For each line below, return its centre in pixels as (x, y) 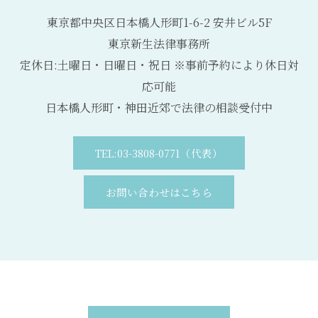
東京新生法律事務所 (159, 43)
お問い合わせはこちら (159, 192)
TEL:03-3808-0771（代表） (159, 153)
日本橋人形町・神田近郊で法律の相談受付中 (159, 107)
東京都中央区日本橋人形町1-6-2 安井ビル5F (159, 22)
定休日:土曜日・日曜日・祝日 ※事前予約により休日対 (159, 65)
